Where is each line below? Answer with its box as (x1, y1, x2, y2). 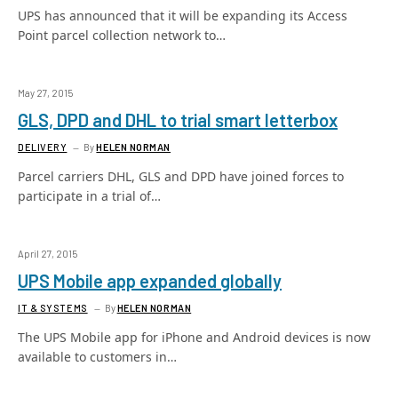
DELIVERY (18, 141, 68, 153)
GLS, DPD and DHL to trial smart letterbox (18, 109, 338, 131)
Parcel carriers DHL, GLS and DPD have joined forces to (18, 168, 344, 185)
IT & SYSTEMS (18, 302, 88, 314)
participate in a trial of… (18, 187, 161, 204)
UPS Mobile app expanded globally (18, 270, 282, 291)
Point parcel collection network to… (18, 27, 226, 44)
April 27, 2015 (18, 248, 77, 259)
